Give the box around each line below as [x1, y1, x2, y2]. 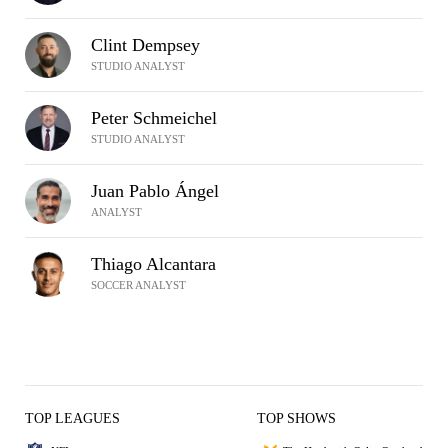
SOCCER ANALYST [91, 279, 186, 291]
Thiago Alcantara [91, 254, 216, 274]
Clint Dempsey [91, 35, 200, 55]
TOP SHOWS [257, 411, 336, 426]
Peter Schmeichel [91, 108, 217, 128]
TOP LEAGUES [25, 411, 120, 426]
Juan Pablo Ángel [91, 181, 219, 201]
